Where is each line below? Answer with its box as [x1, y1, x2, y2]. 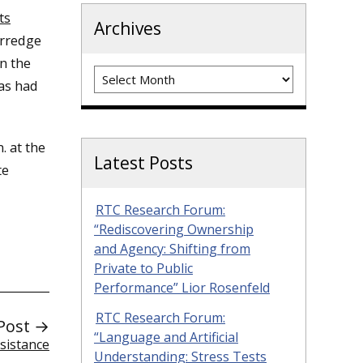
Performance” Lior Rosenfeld [94, 279, 270, 297]
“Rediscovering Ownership [94, 220, 254, 239]
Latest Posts [94, 152, 193, 175]
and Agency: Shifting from [94, 240, 250, 258]
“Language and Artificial [94, 328, 238, 347]
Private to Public [94, 259, 193, 278]
